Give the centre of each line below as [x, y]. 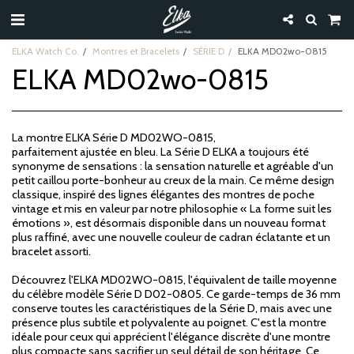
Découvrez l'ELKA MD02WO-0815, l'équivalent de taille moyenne [174, 280]
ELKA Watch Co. [45, 51]
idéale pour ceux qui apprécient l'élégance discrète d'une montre [171, 337]
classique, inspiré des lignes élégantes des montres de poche [163, 194]
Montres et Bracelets [136, 51]
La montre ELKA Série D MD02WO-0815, [114, 137]
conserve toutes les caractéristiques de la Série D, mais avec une [172, 308]
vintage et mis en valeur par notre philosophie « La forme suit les [172, 209]
